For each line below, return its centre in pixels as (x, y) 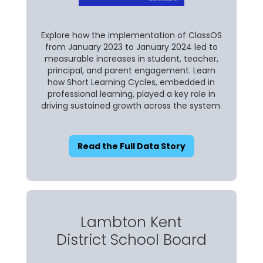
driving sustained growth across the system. (131, 105)
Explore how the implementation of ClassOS (131, 35)
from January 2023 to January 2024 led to (131, 47)
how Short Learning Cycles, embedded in (131, 82)
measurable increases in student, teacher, (131, 58)
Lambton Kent (131, 222)
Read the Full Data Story (131, 146)
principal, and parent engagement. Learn (131, 70)
